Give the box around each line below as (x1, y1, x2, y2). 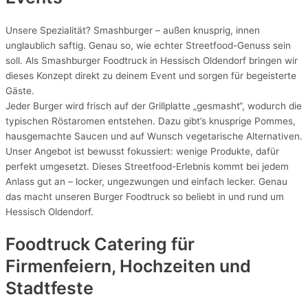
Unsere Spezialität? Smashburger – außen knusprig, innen (5, 24, 260, 36)
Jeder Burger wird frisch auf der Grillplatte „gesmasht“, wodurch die (5, 100, 302, 111)
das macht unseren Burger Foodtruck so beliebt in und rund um (5, 190, 284, 202)
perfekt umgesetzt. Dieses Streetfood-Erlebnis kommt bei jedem (5, 160, 289, 172)
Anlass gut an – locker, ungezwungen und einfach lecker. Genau (5, 175, 287, 187)
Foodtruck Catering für (5, 234, 195, 255)
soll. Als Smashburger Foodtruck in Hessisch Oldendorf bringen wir (5, 54, 298, 66)
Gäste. (5, 85, 34, 96)
